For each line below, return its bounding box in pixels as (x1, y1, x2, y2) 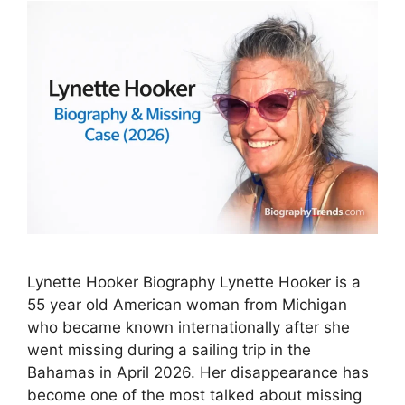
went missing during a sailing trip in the (27, 341, 311, 360)
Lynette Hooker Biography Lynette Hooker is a (27, 273, 361, 292)
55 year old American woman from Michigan (27, 296, 347, 315)
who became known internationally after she (27, 318, 350, 337)
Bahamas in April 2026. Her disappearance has (27, 363, 369, 382)
